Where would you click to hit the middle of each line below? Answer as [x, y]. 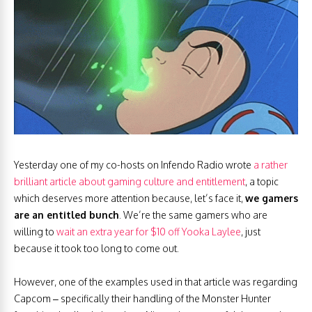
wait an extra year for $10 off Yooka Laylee [149, 232]
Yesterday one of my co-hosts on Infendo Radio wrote [134, 165]
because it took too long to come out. [96, 249]
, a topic [262, 182]
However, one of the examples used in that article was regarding [156, 282]
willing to [35, 232]
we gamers [272, 198]
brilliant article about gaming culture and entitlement [130, 182]
